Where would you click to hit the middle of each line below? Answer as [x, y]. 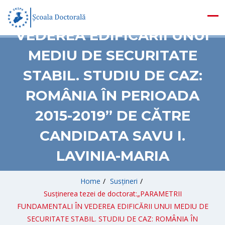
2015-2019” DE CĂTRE [113, 116]
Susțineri [124, 181]
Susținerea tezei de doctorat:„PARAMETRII [113, 194]
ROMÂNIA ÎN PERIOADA [113, 95]
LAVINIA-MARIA [113, 156]
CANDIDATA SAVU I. [113, 136]
